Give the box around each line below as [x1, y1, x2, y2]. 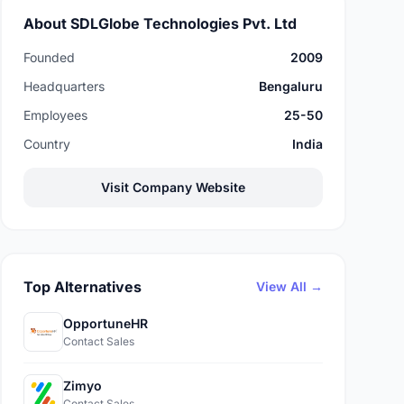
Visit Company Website [101, 179, 245, 195]
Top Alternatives [23, 278, 142, 296]
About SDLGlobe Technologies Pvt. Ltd [23, 14, 297, 32]
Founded [23, 50, 75, 65]
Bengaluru [259, 78, 323, 94]
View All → [256, 279, 323, 294]
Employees [23, 107, 87, 123]
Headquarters [23, 78, 105, 94]
